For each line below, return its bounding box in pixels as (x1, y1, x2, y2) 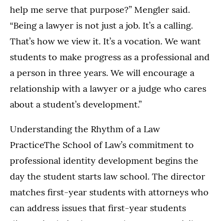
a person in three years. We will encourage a (10, 67, 194, 78)
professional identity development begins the (10, 154, 198, 166)
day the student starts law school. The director (10, 170, 205, 182)
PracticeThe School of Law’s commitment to (10, 139, 194, 150)
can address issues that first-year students (10, 202, 186, 214)
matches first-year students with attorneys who (10, 186, 209, 198)
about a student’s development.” (10, 98, 142, 110)
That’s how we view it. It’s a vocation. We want (10, 35, 201, 47)
